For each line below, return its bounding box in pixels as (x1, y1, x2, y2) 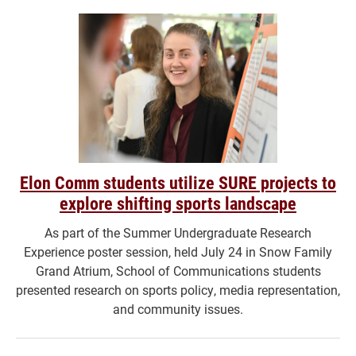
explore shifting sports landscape (60, 191, 296, 215)
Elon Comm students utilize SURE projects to (20, 170, 336, 194)
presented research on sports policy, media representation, (16, 281, 340, 298)
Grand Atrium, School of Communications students (35, 261, 321, 279)
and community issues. (113, 300, 243, 317)
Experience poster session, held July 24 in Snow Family (24, 242, 332, 260)
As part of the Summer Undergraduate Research (44, 223, 311, 241)
